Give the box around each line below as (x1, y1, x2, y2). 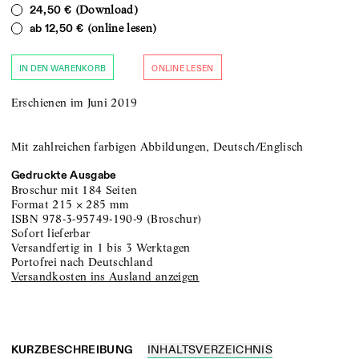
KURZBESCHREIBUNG (10, 343, 133, 357)
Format (10, 196, 53, 212)
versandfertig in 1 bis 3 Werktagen (18, 240, 191, 255)
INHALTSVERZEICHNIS (147, 343, 273, 357)
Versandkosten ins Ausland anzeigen (18, 268, 200, 284)
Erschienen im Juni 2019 (10, 95, 138, 110)
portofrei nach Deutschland (18, 254, 153, 269)
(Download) (71, 2, 139, 17)
